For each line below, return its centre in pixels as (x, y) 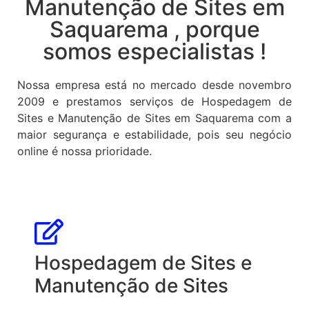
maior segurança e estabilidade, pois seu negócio (154, 134)
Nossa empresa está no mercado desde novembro (154, 84)
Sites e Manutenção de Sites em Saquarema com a (154, 118)
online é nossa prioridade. (84, 151)
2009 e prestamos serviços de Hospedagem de (154, 101)
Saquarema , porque (154, 29)
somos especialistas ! (154, 51)
